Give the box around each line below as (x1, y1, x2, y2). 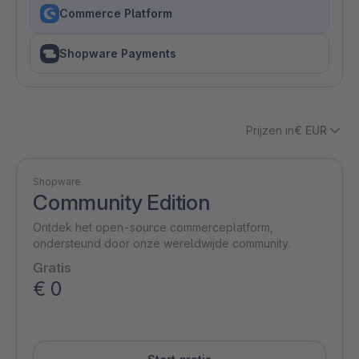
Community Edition (33, 190, 210, 215)
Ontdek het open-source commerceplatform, (33, 220, 273, 234)
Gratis (33, 260, 71, 276)
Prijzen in (246, 123, 294, 137)
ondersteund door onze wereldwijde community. (33, 236, 291, 250)
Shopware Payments (59, 46, 176, 60)
